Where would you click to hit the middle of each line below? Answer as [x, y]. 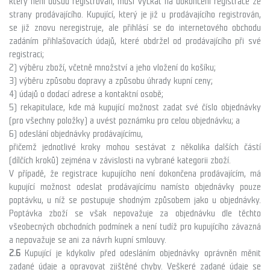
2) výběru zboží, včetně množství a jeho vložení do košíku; [112, 67]
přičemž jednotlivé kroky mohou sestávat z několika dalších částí [135, 147]
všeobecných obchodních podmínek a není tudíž [95, 227]
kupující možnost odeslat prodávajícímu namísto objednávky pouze [135, 187]
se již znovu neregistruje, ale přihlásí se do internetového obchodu [135, 28]
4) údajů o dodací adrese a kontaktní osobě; [86, 94]
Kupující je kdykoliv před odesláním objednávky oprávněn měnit [143, 253]
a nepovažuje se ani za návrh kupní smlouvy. [88, 240]
